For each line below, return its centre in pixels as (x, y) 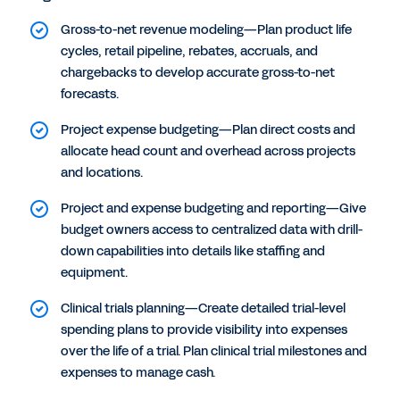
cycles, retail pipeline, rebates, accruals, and (189, 52)
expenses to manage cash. (138, 373)
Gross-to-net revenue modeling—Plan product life (206, 30)
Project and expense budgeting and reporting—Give (213, 209)
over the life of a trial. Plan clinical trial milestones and (214, 352)
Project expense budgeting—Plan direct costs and (208, 130)
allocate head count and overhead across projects (208, 152)
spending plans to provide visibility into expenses (204, 330)
